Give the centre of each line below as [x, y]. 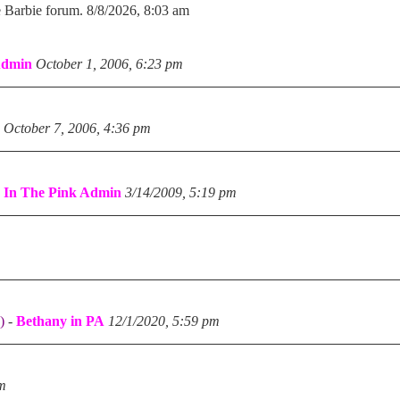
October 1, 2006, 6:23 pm [109, 64]
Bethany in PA [60, 321]
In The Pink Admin [62, 192]
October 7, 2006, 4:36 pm [77, 128]
